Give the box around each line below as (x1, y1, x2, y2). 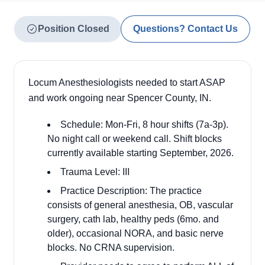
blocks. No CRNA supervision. (47, 243, 174, 253)
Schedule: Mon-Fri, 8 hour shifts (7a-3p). (60, 119, 228, 130)
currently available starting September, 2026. (47, 148, 234, 158)
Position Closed (38, 24, 109, 34)
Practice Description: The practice (60, 186, 202, 196)
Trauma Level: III (60, 167, 130, 177)
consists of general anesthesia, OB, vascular (47, 200, 233, 210)
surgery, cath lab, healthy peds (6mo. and (47, 214, 219, 224)
